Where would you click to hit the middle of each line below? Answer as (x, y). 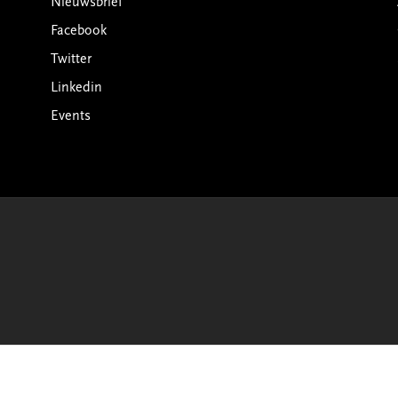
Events (71, 116)
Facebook (79, 31)
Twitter (71, 60)
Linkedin (76, 88)
